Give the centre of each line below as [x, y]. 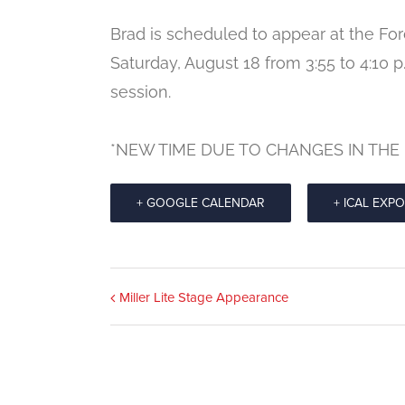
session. [141, 92]
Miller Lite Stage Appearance [204, 297]
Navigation [191, 324]
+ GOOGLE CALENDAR [201, 203]
